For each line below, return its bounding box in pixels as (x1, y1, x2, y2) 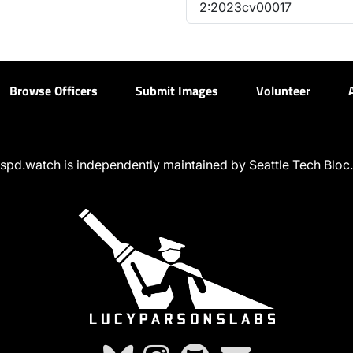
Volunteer (256, 81, 310, 101)
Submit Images (136, 81, 218, 101)
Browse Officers (9, 81, 98, 101)
